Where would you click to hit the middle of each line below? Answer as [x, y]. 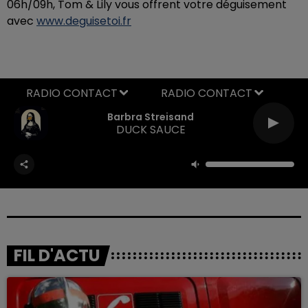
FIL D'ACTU [57, 255]
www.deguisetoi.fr [84, 21]
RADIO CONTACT [207, 93]
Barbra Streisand [151, 117]
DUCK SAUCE [151, 130]
